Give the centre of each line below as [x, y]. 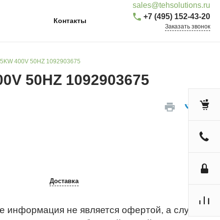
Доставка [64, 181]
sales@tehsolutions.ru [171, 5]
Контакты [70, 21]
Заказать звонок [188, 27]
